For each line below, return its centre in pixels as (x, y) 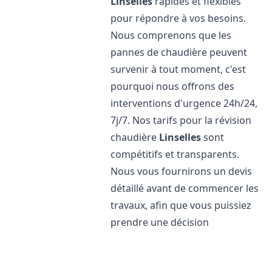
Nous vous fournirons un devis (182, 171)
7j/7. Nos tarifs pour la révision (181, 120)
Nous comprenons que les (171, 35)
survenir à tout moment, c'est (178, 69)
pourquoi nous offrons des (173, 86)
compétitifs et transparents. (175, 154)
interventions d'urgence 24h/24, (184, 103)
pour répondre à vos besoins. (178, 18)
